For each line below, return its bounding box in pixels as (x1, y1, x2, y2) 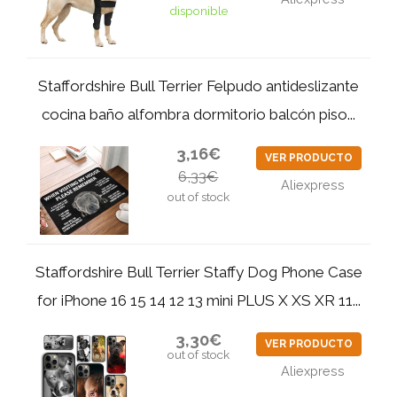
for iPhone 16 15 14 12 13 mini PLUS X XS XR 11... (36, 292, 361, 309)
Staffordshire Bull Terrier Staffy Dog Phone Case (35, 263, 362, 281)
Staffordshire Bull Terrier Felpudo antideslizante (38, 77, 359, 95)
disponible (168, 4, 228, 18)
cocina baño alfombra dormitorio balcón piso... (42, 105, 355, 123)
